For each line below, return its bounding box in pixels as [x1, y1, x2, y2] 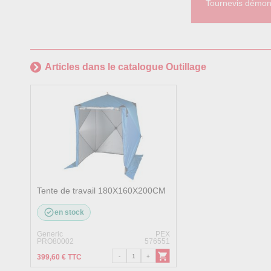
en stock [54, 208, 84, 217]
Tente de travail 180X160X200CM [37, 186, 166, 195]
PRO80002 [37, 237, 74, 246]
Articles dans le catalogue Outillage [45, 62, 206, 72]
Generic [37, 230, 63, 238]
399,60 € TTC [37, 253, 82, 261]
